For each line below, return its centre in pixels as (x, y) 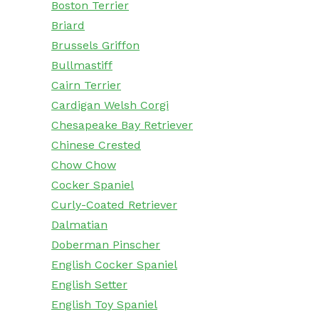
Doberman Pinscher (106, 245)
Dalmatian (79, 225)
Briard (68, 26)
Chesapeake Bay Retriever (122, 125)
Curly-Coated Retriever (114, 205)
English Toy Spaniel (104, 305)
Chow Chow (84, 165)
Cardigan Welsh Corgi (110, 105)
